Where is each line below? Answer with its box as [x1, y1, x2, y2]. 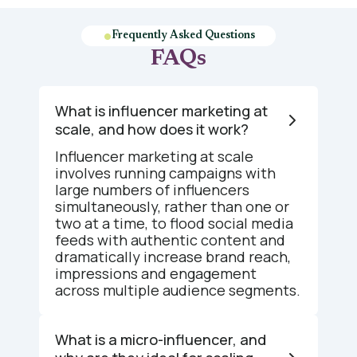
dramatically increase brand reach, [55, 247, 291, 266]
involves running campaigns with [55, 163, 276, 182]
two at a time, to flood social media [55, 214, 293, 233]
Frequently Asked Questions [112, 30, 255, 41]
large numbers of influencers [55, 180, 249, 199]
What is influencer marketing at [55, 101, 268, 120]
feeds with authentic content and [55, 230, 285, 249]
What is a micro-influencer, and [55, 330, 266, 349]
